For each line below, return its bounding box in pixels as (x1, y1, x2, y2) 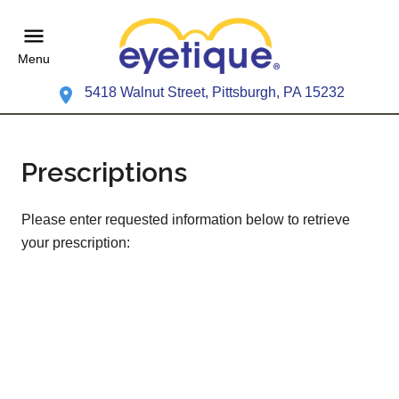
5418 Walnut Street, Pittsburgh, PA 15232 (84, 85, 345, 101)
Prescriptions (21, 157, 187, 189)
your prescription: (21, 235, 130, 251)
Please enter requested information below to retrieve (21, 212, 350, 228)
